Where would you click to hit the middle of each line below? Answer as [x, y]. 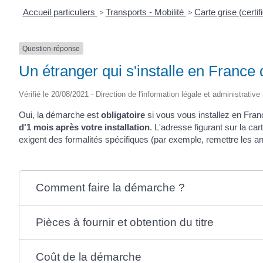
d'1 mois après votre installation [84, 127]
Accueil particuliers [60, 12]
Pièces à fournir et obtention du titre [124, 222]
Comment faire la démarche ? [110, 187]
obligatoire [123, 114]
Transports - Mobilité [146, 12]
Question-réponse [51, 48]
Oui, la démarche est [60, 114]
